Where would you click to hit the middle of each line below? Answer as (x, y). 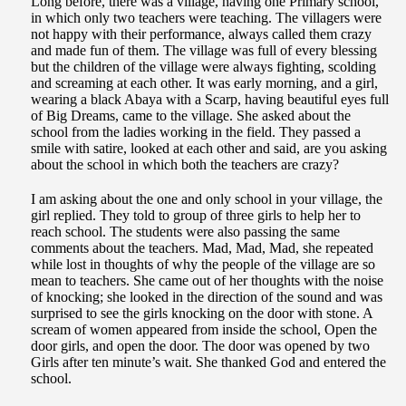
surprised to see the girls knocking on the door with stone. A (202, 314)
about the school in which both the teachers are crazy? (185, 165)
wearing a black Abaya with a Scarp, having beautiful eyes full (210, 100)
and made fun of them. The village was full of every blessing (204, 51)
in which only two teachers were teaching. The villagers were (206, 18)
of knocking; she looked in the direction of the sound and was (207, 297)
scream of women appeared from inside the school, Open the (204, 330)
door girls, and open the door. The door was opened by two (200, 346)
